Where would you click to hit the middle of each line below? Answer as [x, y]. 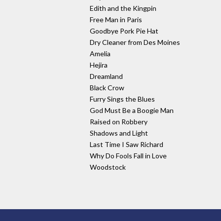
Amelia [100, 54]
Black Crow [107, 88]
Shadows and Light [119, 133]
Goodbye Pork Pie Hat [124, 31]
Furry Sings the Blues [122, 99]
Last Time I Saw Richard [127, 145]
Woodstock [108, 167]
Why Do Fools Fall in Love [128, 156]
